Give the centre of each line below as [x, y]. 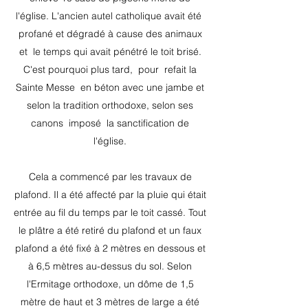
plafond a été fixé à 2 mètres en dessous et [110, 248]
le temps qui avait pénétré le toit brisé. [117, 52]
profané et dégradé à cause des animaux [110, 34]
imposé [85, 123]
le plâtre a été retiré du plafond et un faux [110, 230]
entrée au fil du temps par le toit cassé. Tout [110, 212]
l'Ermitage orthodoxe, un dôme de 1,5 [110, 284]
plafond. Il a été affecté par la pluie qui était [110, 195]
